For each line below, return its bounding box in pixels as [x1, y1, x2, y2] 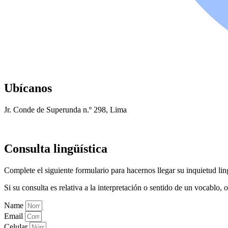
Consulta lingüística [4, 141, 107, 155]
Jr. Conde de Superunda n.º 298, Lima [4, 105, 127, 115]
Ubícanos [4, 81, 52, 95]
